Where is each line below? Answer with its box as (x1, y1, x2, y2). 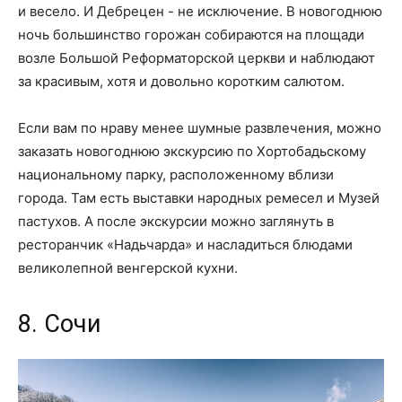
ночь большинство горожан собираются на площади (18, 25, 364, 43)
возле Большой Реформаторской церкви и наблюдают (18, 48, 375, 66)
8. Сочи (18, 309, 100, 338)
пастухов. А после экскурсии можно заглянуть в (18, 212, 334, 230)
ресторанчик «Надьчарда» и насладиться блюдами (18, 235, 353, 253)
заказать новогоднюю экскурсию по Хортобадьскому (18, 142, 366, 160)
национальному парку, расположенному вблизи (18, 165, 334, 183)
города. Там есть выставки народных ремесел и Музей (18, 188, 380, 206)
